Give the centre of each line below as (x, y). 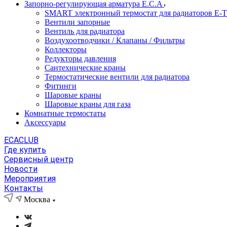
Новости (21, 169)
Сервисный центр (39, 159)
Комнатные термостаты (65, 113)
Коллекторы (66, 49)
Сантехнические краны (85, 68)
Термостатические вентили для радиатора (117, 77)
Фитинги (61, 86)
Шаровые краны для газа (88, 104)
